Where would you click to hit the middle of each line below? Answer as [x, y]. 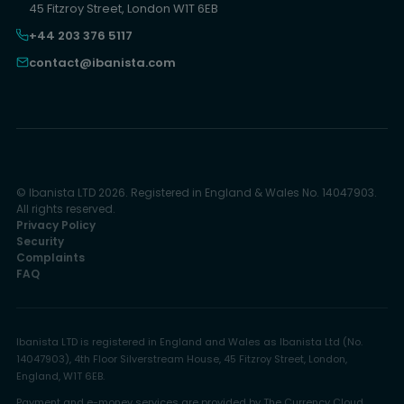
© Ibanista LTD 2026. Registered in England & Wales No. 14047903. [196, 192]
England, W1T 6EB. [60, 376]
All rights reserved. [65, 208]
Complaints [50, 257]
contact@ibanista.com [102, 62]
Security [40, 241]
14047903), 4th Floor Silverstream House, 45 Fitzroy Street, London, [181, 358]
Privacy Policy [55, 225]
